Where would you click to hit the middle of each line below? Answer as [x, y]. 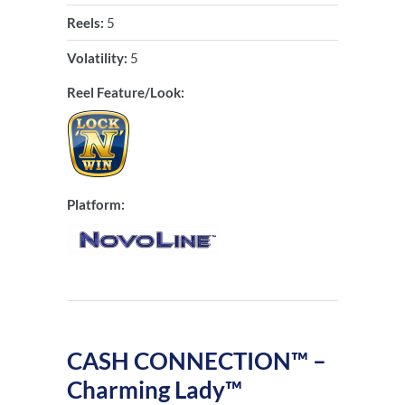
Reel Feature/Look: [126, 92]
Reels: [87, 22]
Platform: [96, 204]
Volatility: [99, 57]
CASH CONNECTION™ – [197, 360]
